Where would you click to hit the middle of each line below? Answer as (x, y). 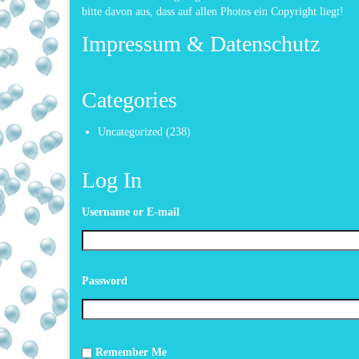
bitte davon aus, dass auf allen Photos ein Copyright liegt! (213, 11)
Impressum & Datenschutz (201, 43)
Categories (129, 99)
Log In (112, 179)
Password (105, 280)
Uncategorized (130, 131)
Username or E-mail (131, 212)
